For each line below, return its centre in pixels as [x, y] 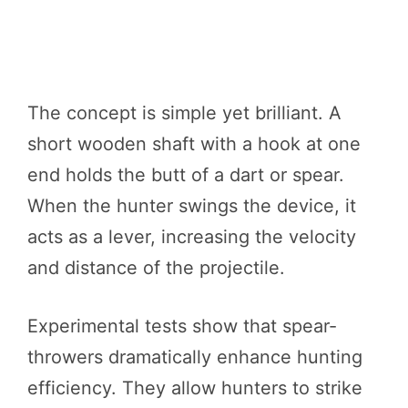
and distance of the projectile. [156, 267]
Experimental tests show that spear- [182, 326]
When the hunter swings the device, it [192, 205]
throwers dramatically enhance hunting [195, 357]
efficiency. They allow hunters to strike [195, 388]
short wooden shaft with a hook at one [194, 143]
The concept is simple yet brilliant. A [184, 112]
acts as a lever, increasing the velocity [192, 236]
